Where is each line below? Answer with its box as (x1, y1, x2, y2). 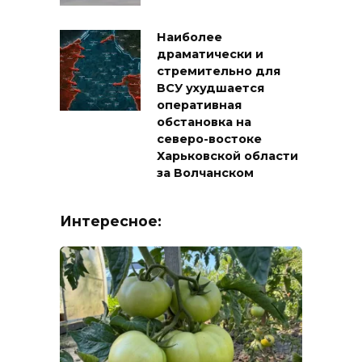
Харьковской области (157, 149, 298, 164)
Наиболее (157, 30, 222, 45)
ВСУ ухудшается (157, 81, 264, 96)
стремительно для (157, 64, 280, 79)
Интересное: (60, 213, 162, 230)
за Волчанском (157, 166, 254, 181)
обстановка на (157, 115, 251, 130)
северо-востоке (157, 132, 262, 147)
